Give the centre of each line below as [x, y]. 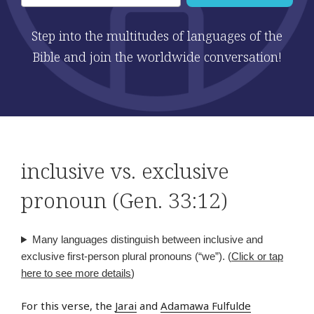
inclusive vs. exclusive [125, 171]
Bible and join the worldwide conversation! [157, 56]
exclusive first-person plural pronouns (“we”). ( [126, 256]
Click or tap [257, 256]
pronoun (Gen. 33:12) [124, 200]
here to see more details [76, 273]
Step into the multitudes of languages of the [157, 35]
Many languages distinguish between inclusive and [147, 239]
